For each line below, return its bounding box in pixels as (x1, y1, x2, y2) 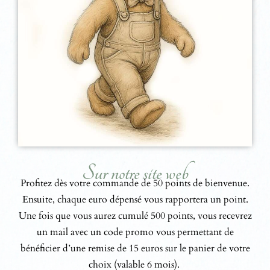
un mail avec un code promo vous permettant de (36, 225, 234, 239)
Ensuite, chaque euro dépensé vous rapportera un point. (22, 193, 248, 206)
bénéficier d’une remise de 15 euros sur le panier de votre (20, 242, 250, 255)
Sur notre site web (81, 160, 189, 186)
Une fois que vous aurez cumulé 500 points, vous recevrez (18, 209, 252, 222)
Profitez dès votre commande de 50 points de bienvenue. (20, 177, 250, 190)
